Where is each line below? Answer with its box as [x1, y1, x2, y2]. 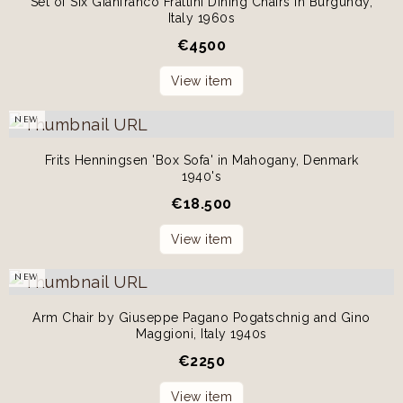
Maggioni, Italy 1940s [136, 327, 267, 342]
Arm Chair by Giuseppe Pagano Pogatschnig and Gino [32, 310, 371, 326]
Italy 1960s [167, 11, 236, 26]
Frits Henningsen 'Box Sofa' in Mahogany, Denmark [44, 152, 359, 167]
